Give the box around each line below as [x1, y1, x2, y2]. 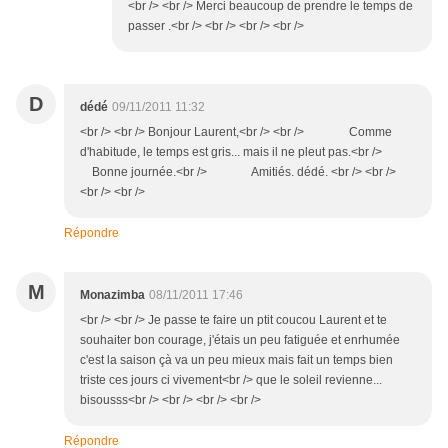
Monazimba [80, 288, 145, 303]
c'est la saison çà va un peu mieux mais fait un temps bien [80, 353, 393, 368]
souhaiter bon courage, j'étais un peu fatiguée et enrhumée [80, 333, 400, 348]
